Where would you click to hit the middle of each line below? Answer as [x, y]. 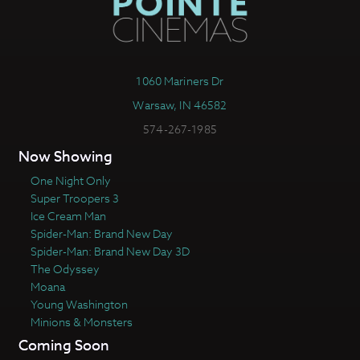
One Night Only [70, 180]
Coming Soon [63, 346]
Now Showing [65, 157]
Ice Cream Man [68, 215]
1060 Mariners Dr [180, 80]
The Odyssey [65, 268]
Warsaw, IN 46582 [180, 104]
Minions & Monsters [81, 321]
